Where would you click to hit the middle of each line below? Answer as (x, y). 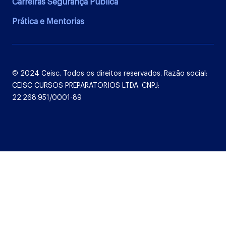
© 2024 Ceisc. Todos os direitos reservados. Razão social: (110, 73)
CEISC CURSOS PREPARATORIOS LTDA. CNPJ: (86, 86)
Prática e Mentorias (48, 21)
